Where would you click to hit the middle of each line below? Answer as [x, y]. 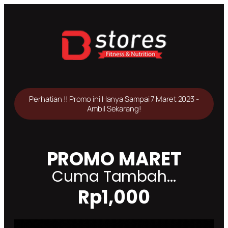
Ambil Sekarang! [114, 109]
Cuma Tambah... [114, 177]
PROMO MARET [114, 159]
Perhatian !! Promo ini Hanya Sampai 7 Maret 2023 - [114, 99]
